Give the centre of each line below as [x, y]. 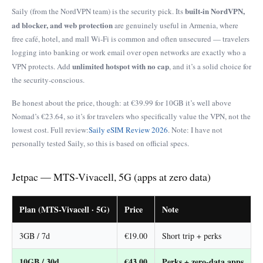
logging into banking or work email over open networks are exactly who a [129, 53]
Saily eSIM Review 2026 [128, 130]
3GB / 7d [35, 235]
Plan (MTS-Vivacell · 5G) [65, 209]
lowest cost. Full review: [50, 130]
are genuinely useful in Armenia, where [176, 26]
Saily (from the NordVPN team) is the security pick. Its [98, 11]
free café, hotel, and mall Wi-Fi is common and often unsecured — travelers [131, 39]
